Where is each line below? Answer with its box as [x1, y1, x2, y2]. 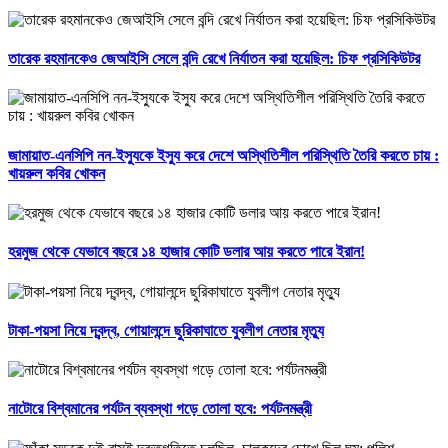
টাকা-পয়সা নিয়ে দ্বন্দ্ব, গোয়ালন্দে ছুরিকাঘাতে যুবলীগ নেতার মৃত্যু [8, 321, 324, 339]
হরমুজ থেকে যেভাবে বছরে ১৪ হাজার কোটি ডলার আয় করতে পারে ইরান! [8, 243, 365, 261]
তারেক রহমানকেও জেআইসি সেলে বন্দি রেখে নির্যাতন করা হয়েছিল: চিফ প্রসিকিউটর [8, 50, 420, 68]
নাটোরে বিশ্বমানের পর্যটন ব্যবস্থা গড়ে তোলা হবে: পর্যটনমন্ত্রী [8, 400, 312, 418]
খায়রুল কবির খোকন [8, 164, 105, 182]
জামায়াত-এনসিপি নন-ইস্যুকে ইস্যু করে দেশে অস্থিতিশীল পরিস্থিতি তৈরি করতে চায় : [8, 146, 439, 164]
